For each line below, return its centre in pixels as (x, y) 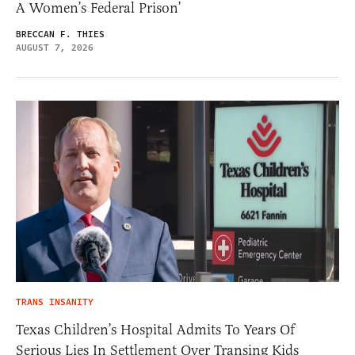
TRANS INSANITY (55, 303)
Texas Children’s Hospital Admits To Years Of (155, 330)
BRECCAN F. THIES (60, 34)
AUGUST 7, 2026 (55, 48)
